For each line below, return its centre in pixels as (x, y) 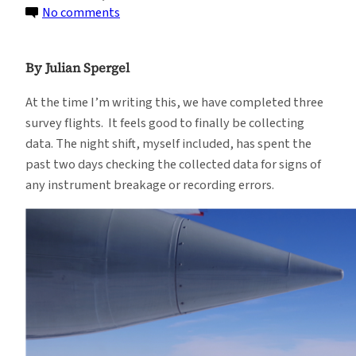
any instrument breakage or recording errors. (150, 185)
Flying (136, 32)
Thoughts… (153, 156)
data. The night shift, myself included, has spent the (168, 143)
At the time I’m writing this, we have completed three (174, 102)
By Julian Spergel (77, 67)
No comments (81, 12)
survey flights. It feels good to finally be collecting (165, 123)
